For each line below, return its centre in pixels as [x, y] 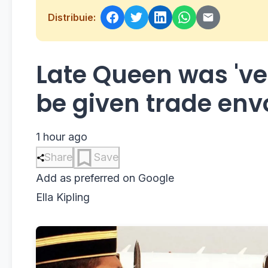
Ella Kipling [63, 197]
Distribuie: [72, 17]
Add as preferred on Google [105, 178]
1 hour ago [62, 137]
